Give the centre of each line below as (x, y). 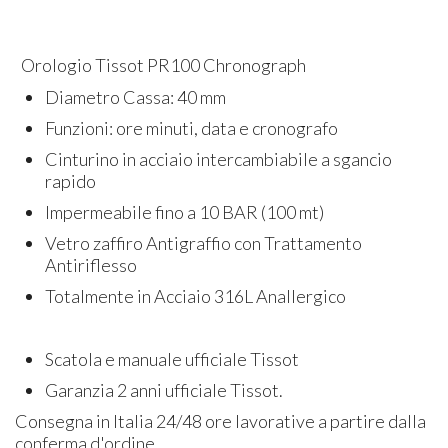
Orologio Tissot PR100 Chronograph (162, 64)
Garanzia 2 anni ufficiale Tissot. (164, 389)
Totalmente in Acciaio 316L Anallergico (196, 295)
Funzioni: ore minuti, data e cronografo (193, 127)
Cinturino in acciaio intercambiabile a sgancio (219, 158)
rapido (72, 180)
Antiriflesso (93, 264)
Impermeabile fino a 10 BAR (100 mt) (185, 211)
